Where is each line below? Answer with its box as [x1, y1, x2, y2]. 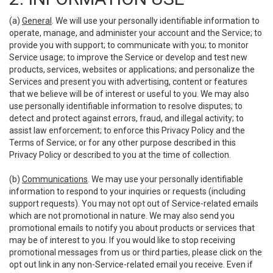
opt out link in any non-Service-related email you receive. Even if [9, 260, 253, 269]
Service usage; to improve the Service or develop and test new [9, 52, 247, 62]
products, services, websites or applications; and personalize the [9, 65, 255, 74]
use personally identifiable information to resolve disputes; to [9, 101, 243, 111]
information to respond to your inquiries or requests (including [9, 186, 246, 196]
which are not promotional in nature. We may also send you [9, 211, 235, 221]
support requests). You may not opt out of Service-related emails [9, 199, 258, 208]
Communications [22, 174, 88, 184]
